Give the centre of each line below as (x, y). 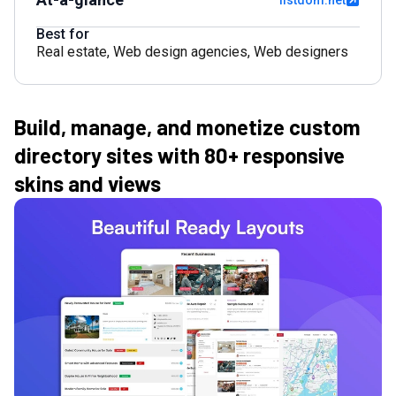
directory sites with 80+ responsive (179, 156)
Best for (63, 34)
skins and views (88, 184)
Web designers (301, 52)
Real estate (72, 52)
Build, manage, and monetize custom (187, 127)
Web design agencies (180, 52)
